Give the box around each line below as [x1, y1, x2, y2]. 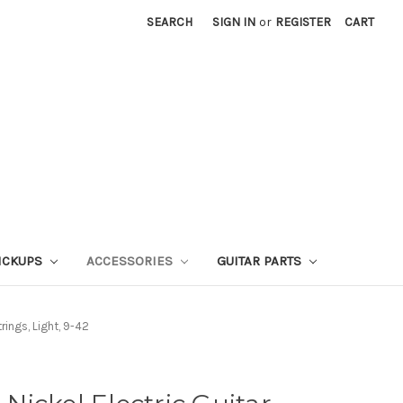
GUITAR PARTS [216, 252, 305, 269]
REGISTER [275, 14, 332, 30]
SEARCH [147, 14, 193, 30]
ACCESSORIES [85, 252, 176, 269]
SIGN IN [212, 14, 256, 30]
